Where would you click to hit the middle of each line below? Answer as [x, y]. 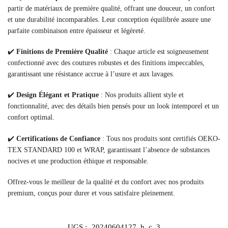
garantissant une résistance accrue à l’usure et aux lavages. [91, 74]
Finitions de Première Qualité [62, 51]
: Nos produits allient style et [141, 95]
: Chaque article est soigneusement [158, 51]
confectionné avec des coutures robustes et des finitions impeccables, [106, 63]
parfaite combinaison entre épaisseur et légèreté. [77, 31]
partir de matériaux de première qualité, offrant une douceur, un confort [111, 8]
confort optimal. [31, 118]
